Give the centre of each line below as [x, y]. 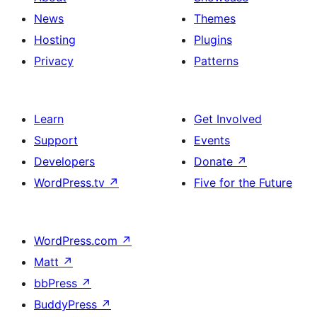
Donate [215, 161]
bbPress [57, 283]
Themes [215, 18]
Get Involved [228, 119]
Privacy [54, 60]
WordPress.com [77, 240]
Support [56, 140]
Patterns [216, 60]
